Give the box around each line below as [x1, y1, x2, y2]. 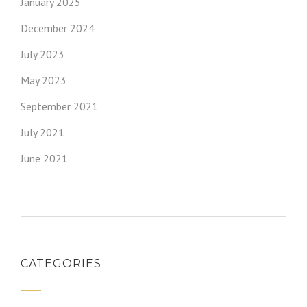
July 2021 [21, 125, 64, 140]
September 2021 [21, 99, 98, 114]
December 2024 [21, 21, 95, 36]
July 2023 [21, 47, 64, 62]
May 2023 [21, 73, 66, 88]
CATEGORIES [21, 257, 101, 271]
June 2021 [21, 151, 68, 166]
